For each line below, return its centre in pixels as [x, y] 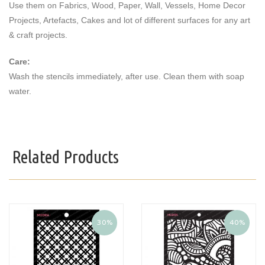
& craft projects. [38, 35]
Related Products [65, 157]
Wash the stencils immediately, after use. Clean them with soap [127, 77]
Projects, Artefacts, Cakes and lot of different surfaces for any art [130, 20]
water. [21, 91]
